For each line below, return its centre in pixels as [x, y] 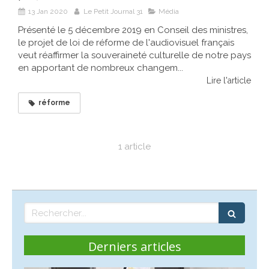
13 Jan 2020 [48, 12]
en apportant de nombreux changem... [101, 68]
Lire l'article [229, 81]
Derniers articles [134, 247]
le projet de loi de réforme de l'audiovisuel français [126, 43]
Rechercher [50, 208]
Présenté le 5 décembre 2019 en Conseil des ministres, [133, 30]
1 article [134, 147]
